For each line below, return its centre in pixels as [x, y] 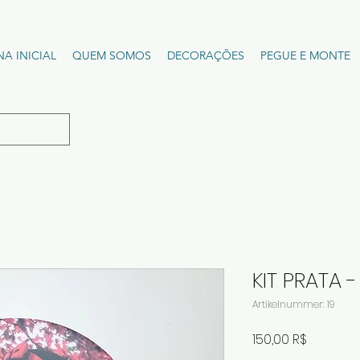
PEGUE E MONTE [305, 55]
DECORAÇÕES [206, 55]
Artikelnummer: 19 [294, 304]
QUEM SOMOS [112, 55]
